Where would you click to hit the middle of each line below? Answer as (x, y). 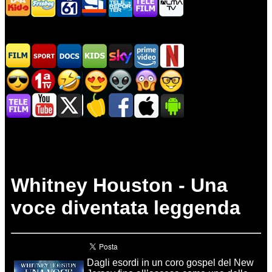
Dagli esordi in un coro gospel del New (170, 262)
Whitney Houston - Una (119, 185)
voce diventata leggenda (126, 208)
